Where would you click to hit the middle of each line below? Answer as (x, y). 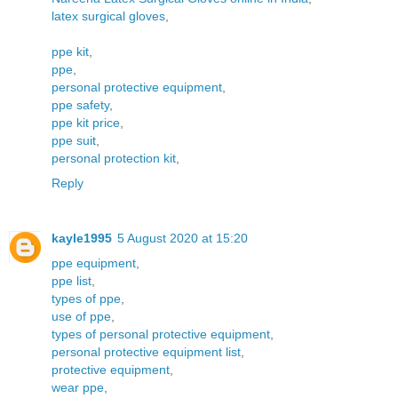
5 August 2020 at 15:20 (183, 238)
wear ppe (78, 387)
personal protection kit (114, 158)
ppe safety (80, 104)
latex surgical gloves (108, 16)
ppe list (72, 280)
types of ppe (86, 298)
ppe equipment (94, 263)
